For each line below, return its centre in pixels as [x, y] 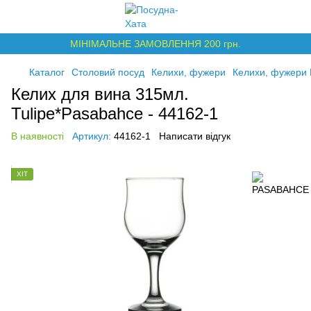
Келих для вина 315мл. [100, 94]
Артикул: [92, 136]
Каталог [47, 72]
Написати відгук [195, 136]
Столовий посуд [108, 72]
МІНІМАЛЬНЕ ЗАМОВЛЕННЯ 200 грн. [155, 44]
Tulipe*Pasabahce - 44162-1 [115, 114]
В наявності [37, 136]
